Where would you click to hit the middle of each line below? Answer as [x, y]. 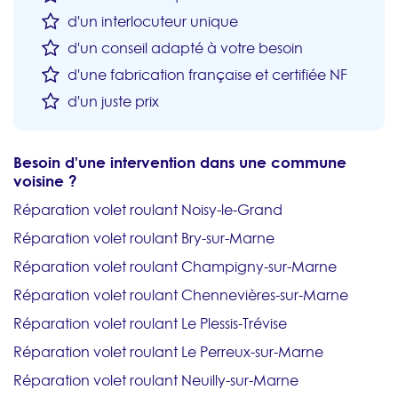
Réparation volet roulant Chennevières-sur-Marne [181, 295]
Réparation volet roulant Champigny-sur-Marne [175, 267]
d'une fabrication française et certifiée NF [206, 75]
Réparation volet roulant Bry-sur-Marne [144, 239]
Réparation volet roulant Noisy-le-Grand [148, 210]
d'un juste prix [111, 102]
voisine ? [45, 181]
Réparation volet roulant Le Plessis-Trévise [150, 324]
